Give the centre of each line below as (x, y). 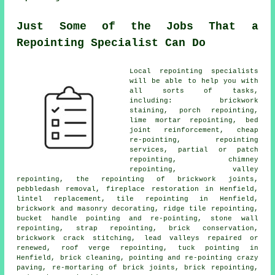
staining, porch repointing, (194, 111)
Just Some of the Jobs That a (137, 27)
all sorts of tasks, (194, 91)
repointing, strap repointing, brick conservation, (137, 229)
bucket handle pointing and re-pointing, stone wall (137, 219)
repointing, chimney (194, 160)
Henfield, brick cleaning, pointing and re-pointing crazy (137, 258)
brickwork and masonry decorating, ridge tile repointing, (137, 209)
